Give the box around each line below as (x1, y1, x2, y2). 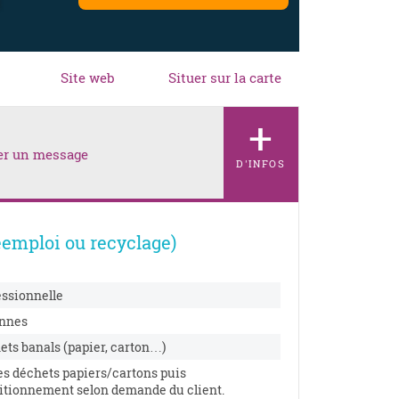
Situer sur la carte (168, 69, 281, 86)
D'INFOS (236, 157, 286, 170)
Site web (61, 69, 115, 86)
